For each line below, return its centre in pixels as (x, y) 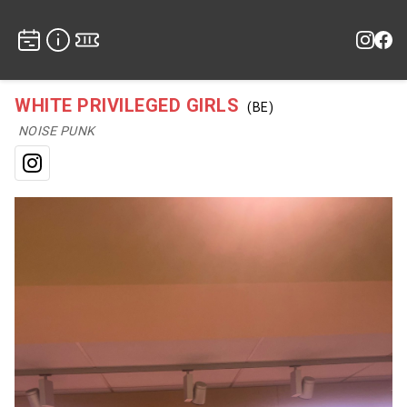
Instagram (70, 172)
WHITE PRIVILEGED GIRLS (127, 105)
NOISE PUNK (56, 131)
